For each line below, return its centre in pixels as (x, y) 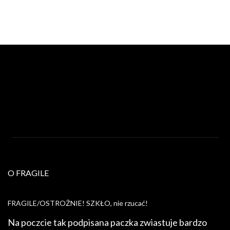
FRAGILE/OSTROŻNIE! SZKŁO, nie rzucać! (78, 203)
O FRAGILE (28, 172)
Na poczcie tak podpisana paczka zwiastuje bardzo (107, 222)
